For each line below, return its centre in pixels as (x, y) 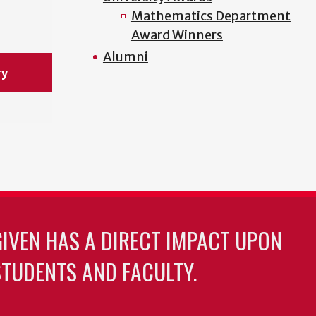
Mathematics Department (211, 16)
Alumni (125, 57)
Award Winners (177, 35)
